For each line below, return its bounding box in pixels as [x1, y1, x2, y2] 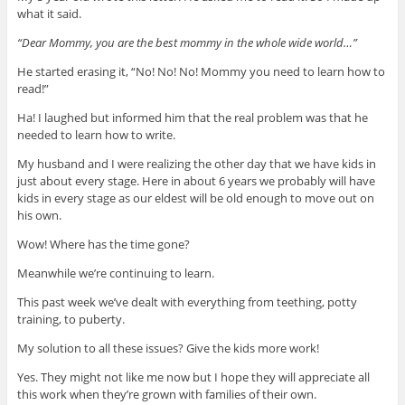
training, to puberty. [16, 311, 125, 328]
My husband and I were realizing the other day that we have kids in [16, 155, 376, 173]
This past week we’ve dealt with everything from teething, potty [16, 294, 357, 311]
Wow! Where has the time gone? [16, 236, 190, 253]
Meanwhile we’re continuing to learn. [16, 265, 214, 282]
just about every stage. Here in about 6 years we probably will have [16, 173, 375, 190]
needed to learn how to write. [16, 127, 175, 144]
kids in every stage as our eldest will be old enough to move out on [16, 190, 374, 207]
